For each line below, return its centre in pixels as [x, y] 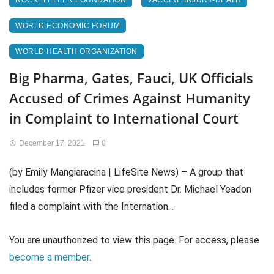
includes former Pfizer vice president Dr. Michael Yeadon [130, 189]
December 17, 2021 [52, 143]
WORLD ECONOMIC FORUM [68, 26]
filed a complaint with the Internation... [91, 206]
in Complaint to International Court [124, 118]
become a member [49, 257]
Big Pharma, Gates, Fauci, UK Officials [131, 78]
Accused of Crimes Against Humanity [130, 98]
